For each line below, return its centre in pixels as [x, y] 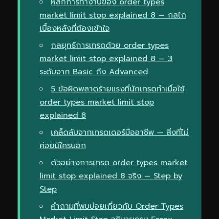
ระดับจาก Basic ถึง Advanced [94, 72]
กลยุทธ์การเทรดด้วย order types [110, 45]
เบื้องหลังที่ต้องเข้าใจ [75, 28]
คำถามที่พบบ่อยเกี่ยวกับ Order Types [117, 206]
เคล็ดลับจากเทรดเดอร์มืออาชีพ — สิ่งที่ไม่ [120, 132]
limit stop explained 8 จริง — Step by [111, 176]
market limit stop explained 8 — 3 [106, 58]
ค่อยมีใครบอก [63, 145]
